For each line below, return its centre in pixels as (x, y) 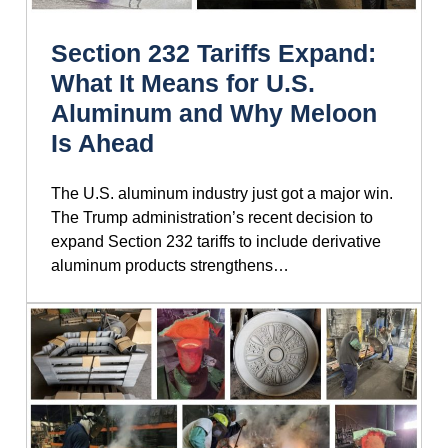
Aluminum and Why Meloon (214, 113)
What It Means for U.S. (183, 83)
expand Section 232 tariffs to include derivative (216, 242)
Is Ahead (102, 143)
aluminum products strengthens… (170, 266)
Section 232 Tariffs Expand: (213, 53)
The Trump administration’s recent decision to (212, 218)
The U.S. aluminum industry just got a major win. (222, 194)
